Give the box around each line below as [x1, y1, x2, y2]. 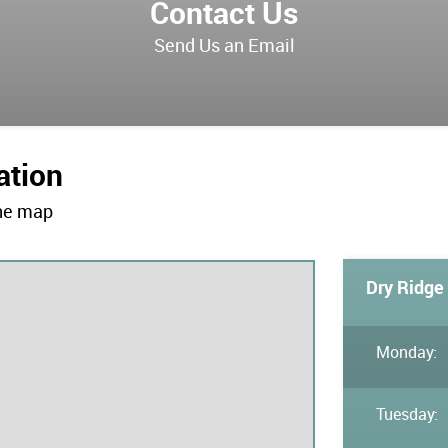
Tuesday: [375, 403, 438, 425]
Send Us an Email [153, 33, 295, 57]
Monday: [376, 341, 438, 363]
